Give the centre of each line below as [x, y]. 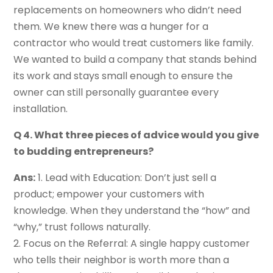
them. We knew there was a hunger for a [111, 27]
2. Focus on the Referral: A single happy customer [132, 244]
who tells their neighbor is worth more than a [122, 260]
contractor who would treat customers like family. [134, 43]
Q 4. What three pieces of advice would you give [136, 135]
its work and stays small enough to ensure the [123, 76]
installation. [41, 109]
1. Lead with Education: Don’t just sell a [126, 178]
